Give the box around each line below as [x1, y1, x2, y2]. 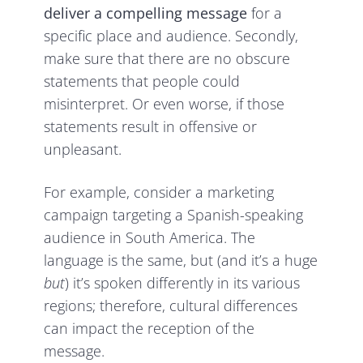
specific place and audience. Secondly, [44, 26, 299, 46]
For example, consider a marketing [44, 182, 275, 203]
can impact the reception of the [44, 318, 255, 339]
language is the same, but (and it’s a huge [44, 250, 318, 271]
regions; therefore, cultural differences [44, 296, 298, 316]
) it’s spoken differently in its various [65, 273, 301, 293]
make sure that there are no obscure [44, 49, 291, 69]
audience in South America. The [44, 228, 256, 248]
